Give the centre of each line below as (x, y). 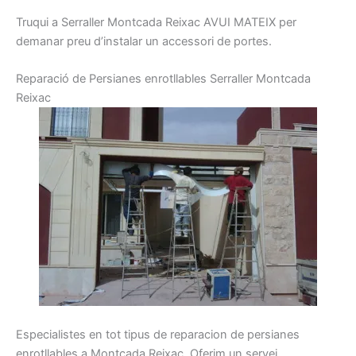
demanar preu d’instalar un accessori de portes (142, 41)
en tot (105, 334)
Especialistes (51, 334)
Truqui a (37, 22)
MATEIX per (265, 22)
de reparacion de (199, 334)
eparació (46, 78)
